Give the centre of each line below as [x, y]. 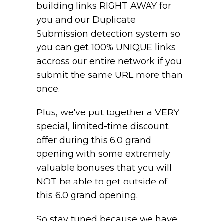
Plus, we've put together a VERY [108, 112]
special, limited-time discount [103, 126]
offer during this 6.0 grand [94, 140]
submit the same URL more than [110, 75]
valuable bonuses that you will [104, 167]
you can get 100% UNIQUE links [106, 48]
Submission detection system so [108, 34]
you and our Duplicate [86, 20]
